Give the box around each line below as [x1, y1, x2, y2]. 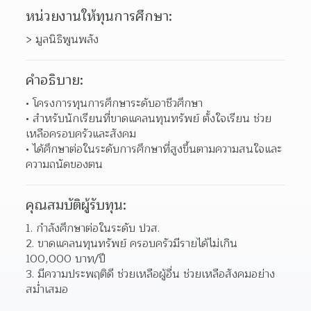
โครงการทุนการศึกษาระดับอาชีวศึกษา [33, 94, 207, 112]
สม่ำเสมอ [26, 280, 69, 299]
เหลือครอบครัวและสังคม [26, 125, 140, 143]
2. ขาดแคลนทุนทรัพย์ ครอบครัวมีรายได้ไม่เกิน [26, 235, 238, 253]
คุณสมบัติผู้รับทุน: [26, 194, 127, 217]
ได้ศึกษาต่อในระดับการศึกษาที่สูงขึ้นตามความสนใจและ [33, 140, 283, 158]
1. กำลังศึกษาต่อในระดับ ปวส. [26, 219, 160, 237]
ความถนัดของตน [26, 155, 107, 174]
